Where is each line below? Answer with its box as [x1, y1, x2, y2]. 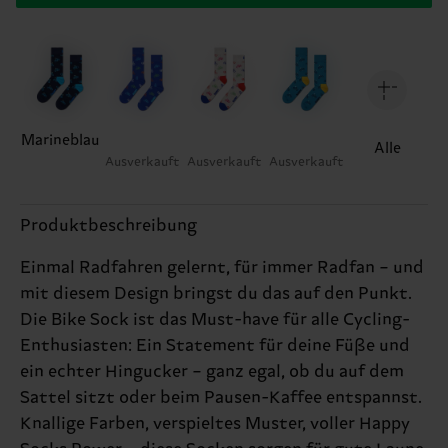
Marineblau [21, 131, 101, 149]
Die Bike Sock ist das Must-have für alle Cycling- [20, 309, 410, 330]
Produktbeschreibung [20, 215, 197, 236]
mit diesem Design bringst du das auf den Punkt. [20, 283, 412, 304]
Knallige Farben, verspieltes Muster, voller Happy [20, 413, 410, 434]
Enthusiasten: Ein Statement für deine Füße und [20, 335, 410, 356]
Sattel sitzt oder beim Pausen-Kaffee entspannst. [20, 387, 422, 408]
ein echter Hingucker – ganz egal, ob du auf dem [20, 361, 404, 382]
